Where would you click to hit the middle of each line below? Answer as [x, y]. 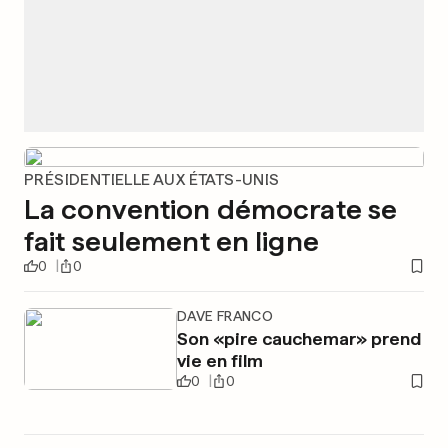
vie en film [219, 360]
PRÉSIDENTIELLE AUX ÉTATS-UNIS [152, 179]
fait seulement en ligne [171, 241]
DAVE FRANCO [225, 316]
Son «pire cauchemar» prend [298, 338]
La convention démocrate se [211, 209]
